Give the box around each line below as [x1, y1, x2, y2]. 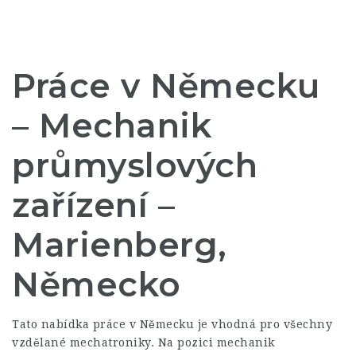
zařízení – [12, 184, 175, 226]
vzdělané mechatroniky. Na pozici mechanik [12, 336, 275, 349]
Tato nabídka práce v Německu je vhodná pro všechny [12, 318, 332, 331]
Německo [12, 264, 181, 305]
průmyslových [12, 145, 257, 186]
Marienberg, [12, 224, 227, 265]
